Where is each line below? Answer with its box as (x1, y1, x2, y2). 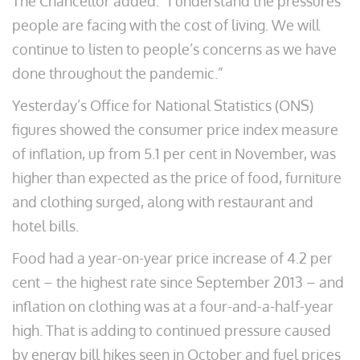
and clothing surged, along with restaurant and (12, 193, 313, 211)
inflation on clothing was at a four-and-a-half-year (12, 297, 333, 315)
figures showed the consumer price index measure (12, 121, 338, 138)
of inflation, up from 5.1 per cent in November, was (12, 145, 336, 162)
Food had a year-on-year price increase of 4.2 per (12, 249, 333, 267)
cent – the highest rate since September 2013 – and (12, 273, 344, 291)
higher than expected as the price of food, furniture (12, 169, 342, 186)
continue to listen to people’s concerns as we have (12, 40, 337, 58)
